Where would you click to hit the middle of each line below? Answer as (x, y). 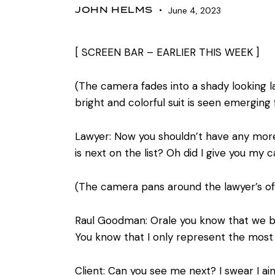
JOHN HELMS (114, 10)
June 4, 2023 (194, 10)
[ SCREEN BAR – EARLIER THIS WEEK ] (167, 52)
